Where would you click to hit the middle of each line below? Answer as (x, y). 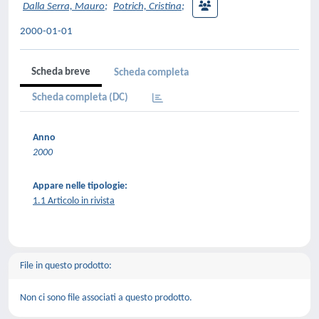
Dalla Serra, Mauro (64, 7)
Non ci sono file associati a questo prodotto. (106, 298)
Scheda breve (61, 72)
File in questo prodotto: (66, 266)
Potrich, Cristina (147, 7)
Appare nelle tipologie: (80, 186)
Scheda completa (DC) (80, 98)
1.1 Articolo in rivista (74, 201)
